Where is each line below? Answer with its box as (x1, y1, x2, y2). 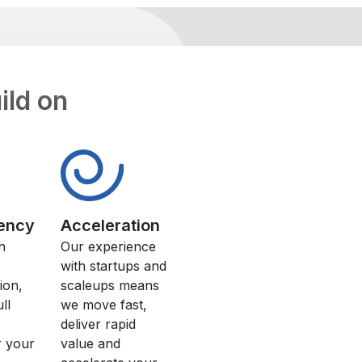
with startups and (61, 258, 167, 274)
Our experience (61, 238, 157, 255)
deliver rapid (61, 316, 137, 332)
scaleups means (61, 277, 160, 293)
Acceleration (61, 216, 161, 235)
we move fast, (61, 297, 148, 313)
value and (61, 335, 121, 351)
